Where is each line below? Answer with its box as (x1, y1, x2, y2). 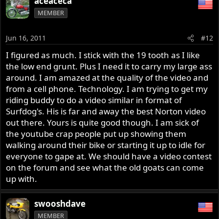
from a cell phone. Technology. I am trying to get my (6, 83, 208, 94)
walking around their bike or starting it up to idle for (6, 139, 206, 151)
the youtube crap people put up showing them (6, 128, 187, 139)
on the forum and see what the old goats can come (6, 161, 204, 173)
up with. (6, 173, 38, 184)
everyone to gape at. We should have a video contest (6, 150, 212, 162)
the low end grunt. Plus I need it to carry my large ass (6, 60, 213, 72)
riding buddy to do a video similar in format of (6, 94, 182, 106)
